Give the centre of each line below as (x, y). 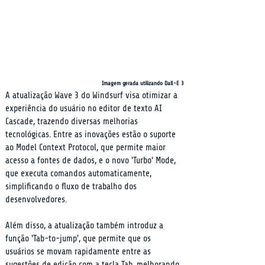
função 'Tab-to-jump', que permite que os (79, 239)
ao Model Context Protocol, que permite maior (87, 148)
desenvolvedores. (36, 200)
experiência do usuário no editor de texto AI (85, 109)
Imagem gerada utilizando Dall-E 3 (143, 83)
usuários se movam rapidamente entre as (79, 252)
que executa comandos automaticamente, (80, 174)
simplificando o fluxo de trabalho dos (72, 187)
